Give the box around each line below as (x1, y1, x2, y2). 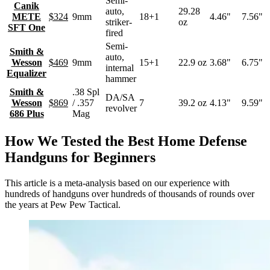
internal (105, 63, 134, 74)
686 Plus (9, 108, 44, 119)
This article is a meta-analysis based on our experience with (5, 178, 230, 189)
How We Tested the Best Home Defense (5, 133, 247, 149)
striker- (105, 17, 132, 28)
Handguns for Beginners (5, 149, 155, 166)
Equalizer (7, 68, 46, 79)
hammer (105, 74, 136, 84)
